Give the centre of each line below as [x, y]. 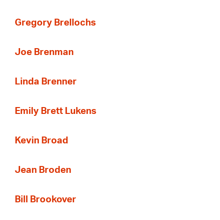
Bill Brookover [45, 200]
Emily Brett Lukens [55, 111]
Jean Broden [43, 170]
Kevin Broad [41, 141]
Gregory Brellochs [55, 23]
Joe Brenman [44, 53]
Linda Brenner [46, 82]
